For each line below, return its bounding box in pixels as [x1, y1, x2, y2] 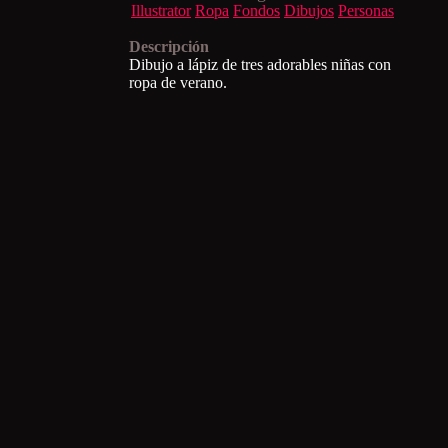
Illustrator [131, 2, 191, 19]
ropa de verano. [129, 74, 227, 91]
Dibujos [284, 2, 334, 19]
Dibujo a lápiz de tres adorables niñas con [129, 56, 391, 73]
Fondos [233, 2, 280, 19]
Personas [338, 2, 394, 19]
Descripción [129, 38, 209, 55]
